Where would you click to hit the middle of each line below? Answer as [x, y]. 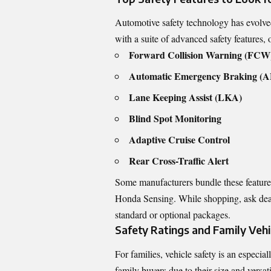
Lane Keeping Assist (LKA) [185, 97]
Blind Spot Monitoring [175, 119]
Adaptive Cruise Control [179, 140]
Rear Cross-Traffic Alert [179, 161]
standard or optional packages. [173, 215]
